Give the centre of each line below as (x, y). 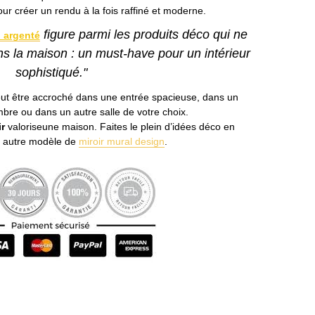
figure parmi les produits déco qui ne (143, 35)
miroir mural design (121, 141)
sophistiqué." (52, 73)
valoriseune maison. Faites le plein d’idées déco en (120, 126)
